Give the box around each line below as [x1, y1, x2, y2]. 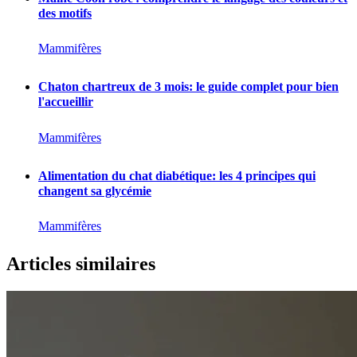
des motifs [38, 6, 92, 20]
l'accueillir [38, 95, 93, 109]
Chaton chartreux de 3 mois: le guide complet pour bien [38, 80, 339, 94]
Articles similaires [6, 253, 155, 275]
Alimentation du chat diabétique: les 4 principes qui [38, 168, 316, 182]
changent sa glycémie [38, 183, 151, 198]
